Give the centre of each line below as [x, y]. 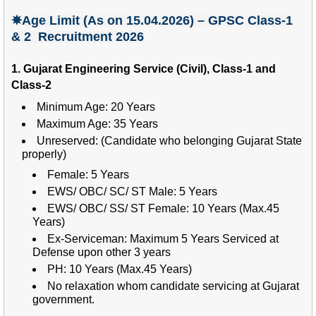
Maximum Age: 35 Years [97, 123]
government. [63, 299]
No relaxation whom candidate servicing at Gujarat [173, 286]
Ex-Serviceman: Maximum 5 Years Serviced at [163, 238]
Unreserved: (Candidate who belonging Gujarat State [169, 140]
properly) [44, 154]
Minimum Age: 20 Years [96, 107]
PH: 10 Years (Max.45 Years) [120, 269]
